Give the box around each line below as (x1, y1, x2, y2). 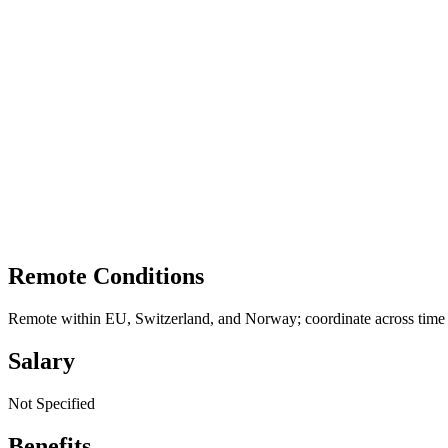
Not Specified (8, 395, 95, 413)
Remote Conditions (8, 263, 204, 290)
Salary (8, 348, 75, 375)
